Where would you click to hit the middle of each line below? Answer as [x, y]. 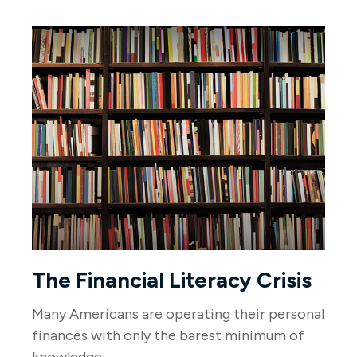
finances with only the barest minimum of [168, 335]
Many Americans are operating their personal [178, 314]
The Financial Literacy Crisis [172, 280]
